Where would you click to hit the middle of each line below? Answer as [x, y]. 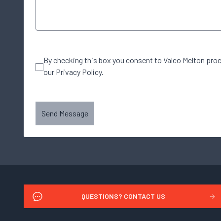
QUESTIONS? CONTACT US [124, 196]
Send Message [65, 113]
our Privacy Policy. [74, 72]
